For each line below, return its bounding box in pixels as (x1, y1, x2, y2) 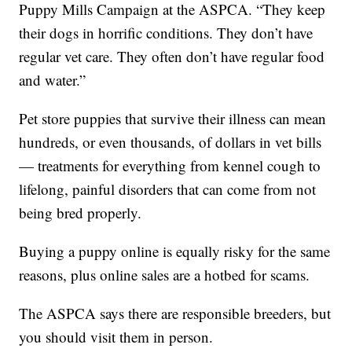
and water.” (19, 70, 86, 90)
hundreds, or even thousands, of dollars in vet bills (19, 132, 322, 152)
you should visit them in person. (19, 327, 214, 347)
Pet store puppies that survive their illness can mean (19, 108, 327, 129)
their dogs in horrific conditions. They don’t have (19, 23, 313, 43)
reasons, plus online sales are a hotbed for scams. (19, 265, 310, 285)
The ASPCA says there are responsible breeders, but (19, 303, 332, 324)
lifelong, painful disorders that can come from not (19, 179, 317, 200)
